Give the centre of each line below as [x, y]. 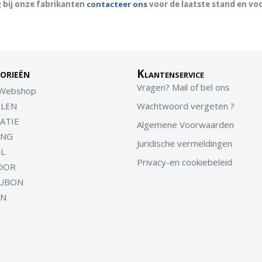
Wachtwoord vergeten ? [186, 106]
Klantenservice [170, 73]
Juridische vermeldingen [185, 143]
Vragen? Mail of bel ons [183, 87]
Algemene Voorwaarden [185, 125]
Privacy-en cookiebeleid [185, 162]
